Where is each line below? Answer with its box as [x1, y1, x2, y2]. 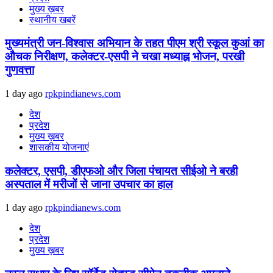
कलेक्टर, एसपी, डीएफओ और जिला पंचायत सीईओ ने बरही [5, 164, 238, 177]
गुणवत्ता [5, 63, 34, 77]
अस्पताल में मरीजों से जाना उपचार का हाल [5, 177, 172, 191]
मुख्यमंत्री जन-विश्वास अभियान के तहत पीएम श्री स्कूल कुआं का [5, 37, 264, 50]
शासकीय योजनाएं [29, 142, 89, 153]
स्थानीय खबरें [29, 14, 76, 25]
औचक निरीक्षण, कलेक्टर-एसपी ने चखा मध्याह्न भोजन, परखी [5, 50, 244, 63]
